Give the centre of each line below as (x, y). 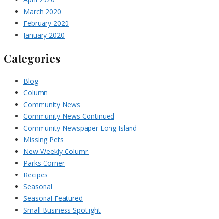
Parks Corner (44, 163)
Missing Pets (44, 139)
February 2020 (46, 23)
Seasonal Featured (53, 198)
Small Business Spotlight (62, 210)
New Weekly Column (56, 151)
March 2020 (42, 11)
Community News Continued (69, 116)
